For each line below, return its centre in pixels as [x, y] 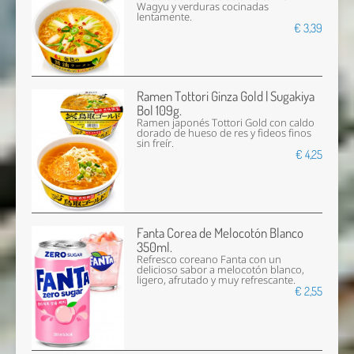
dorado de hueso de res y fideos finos [224, 134]
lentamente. [165, 17]
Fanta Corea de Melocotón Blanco [220, 233]
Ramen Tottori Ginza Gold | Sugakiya [226, 96]
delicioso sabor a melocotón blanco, [221, 270]
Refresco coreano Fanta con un [209, 260]
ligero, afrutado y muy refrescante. [217, 281]
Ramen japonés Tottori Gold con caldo [226, 123]
